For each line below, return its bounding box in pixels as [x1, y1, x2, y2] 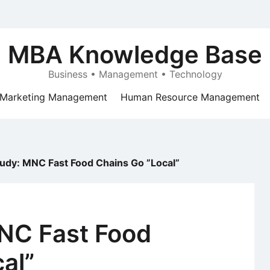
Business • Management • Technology [48, 68, 222, 80]
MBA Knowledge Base [8, 40, 262, 69]
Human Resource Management [121, 91, 260, 103]
